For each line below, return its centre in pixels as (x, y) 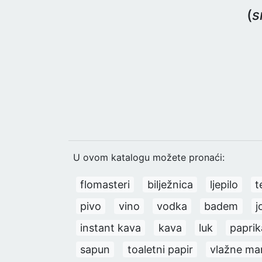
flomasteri (105, 184)
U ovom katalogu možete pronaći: (149, 158)
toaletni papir (160, 249)
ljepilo (224, 184)
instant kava (111, 227)
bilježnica (170, 184)
